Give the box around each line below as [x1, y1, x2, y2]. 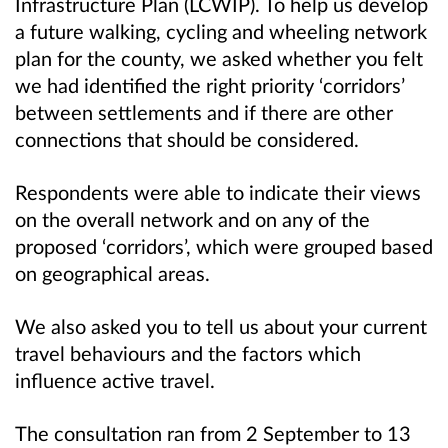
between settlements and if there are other [15, 100, 393, 124]
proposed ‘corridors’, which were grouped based [15, 234, 433, 259]
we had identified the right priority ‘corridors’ [15, 73, 405, 97]
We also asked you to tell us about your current [15, 314, 427, 339]
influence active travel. [15, 368, 215, 393]
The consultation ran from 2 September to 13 [15, 421, 411, 446]
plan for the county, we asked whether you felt [15, 46, 423, 70]
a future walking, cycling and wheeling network [15, 19, 427, 43]
